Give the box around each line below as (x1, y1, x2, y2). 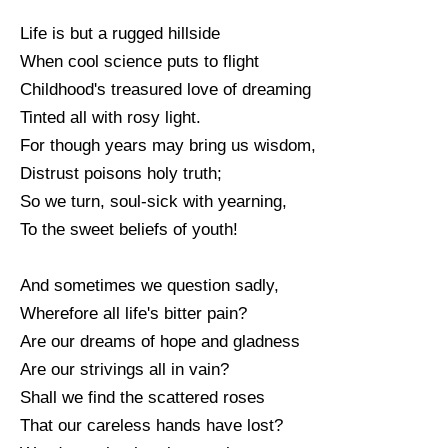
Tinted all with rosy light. (20, 107, 201, 127)
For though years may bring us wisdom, (20, 135, 316, 155)
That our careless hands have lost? (20, 415, 283, 435)
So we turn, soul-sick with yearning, (20, 191, 287, 211)
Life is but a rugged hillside (20, 23, 220, 43)
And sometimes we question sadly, (20, 275, 279, 295)
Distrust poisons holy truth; (20, 163, 222, 183)
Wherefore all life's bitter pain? (20, 303, 247, 323)
